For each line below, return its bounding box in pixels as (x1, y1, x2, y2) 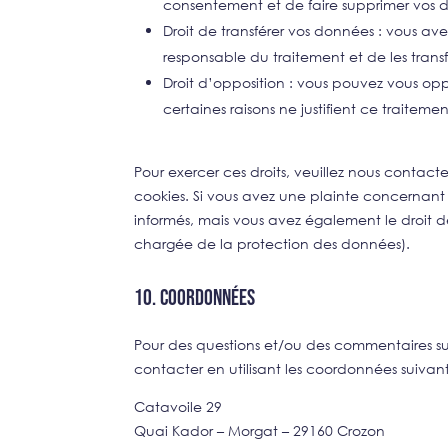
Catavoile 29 (134, 396, 223, 416)
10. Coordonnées (134, 284, 256, 312)
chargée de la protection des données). (134, 233, 411, 253)
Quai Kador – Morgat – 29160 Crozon (134, 420, 386, 440)
